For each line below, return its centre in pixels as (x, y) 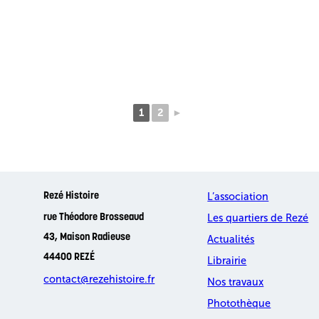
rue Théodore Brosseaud (94, 218)
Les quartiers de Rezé (258, 218)
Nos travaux (236, 282)
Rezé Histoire (72, 197)
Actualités (231, 240)
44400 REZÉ (69, 258)
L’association (238, 197)
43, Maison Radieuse (87, 238)
